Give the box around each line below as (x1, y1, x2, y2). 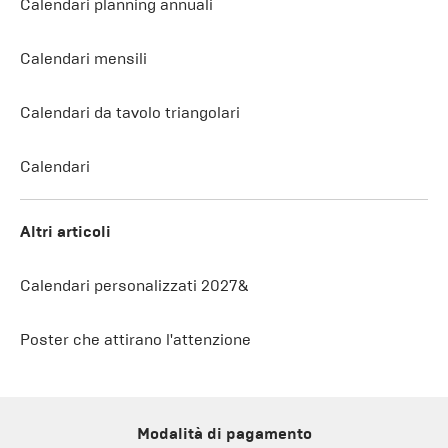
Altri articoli (20, 222, 111, 241)
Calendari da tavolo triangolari (20, 103, 240, 122)
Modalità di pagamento (136, 424, 312, 443)
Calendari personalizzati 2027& (20, 276, 248, 295)
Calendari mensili (20, 49, 147, 68)
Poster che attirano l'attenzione (20, 330, 251, 349)
